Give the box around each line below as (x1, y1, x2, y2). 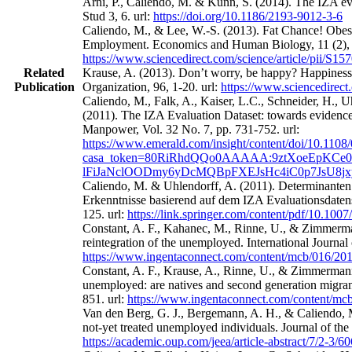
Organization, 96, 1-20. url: (82, 80, 221, 94)
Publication (13, 80, 75, 94)
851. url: (82, 292, 127, 306)
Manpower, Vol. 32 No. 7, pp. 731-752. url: (82, 123, 299, 137)
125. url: (82, 207, 127, 222)
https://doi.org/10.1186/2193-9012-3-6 (153, 9, 343, 24)
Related (24, 66, 64, 80)
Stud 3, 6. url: (82, 9, 153, 24)
